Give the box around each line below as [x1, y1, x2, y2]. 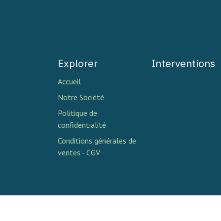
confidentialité [58, 119, 106, 130]
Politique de [58, 108, 97, 118]
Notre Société [58, 92, 104, 102]
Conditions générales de [58, 135, 136, 146]
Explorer [58, 56, 98, 70]
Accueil [58, 76, 81, 86]
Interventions [151, 56, 215, 70]
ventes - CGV [58, 147, 100, 157]
